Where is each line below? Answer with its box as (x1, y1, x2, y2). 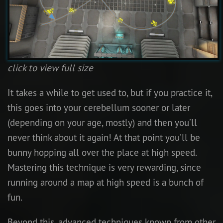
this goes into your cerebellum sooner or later (7, 101, 190, 113)
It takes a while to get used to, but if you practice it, (7, 86, 212, 99)
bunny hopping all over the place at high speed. (7, 146, 197, 158)
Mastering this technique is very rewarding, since (7, 161, 201, 173)
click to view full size (7, 61, 93, 74)
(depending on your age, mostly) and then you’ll (7, 116, 197, 128)
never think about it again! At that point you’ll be (7, 131, 200, 143)
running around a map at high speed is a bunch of (7, 176, 204, 188)
